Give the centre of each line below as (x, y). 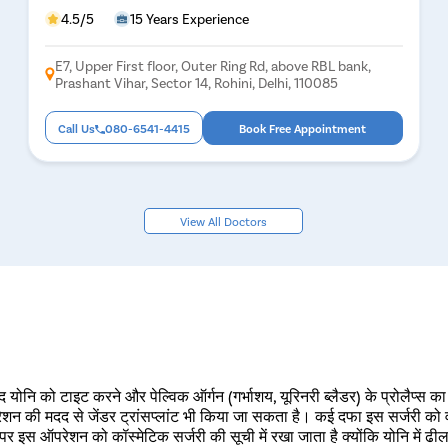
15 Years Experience (190, 18)
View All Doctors (224, 220)
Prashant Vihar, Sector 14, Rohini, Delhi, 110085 (197, 82)
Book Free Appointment (303, 127)
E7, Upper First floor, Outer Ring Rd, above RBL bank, (213, 65)
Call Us (77, 127)
